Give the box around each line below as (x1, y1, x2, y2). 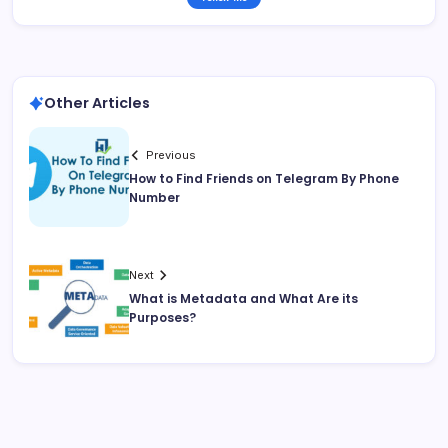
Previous (146, 148, 197, 163)
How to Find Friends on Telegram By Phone (129, 170, 399, 188)
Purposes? (129, 309, 196, 327)
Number (129, 189, 180, 207)
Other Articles (44, 93, 150, 113)
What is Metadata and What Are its (129, 290, 358, 308)
